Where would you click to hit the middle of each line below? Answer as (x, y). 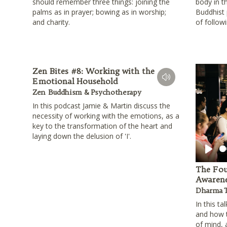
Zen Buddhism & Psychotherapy (87, 92)
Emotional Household (75, 81)
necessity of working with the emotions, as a (106, 116)
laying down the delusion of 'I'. (83, 136)
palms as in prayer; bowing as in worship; (99, 12)
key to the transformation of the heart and (102, 126)
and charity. (51, 22)
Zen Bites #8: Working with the (93, 71)
